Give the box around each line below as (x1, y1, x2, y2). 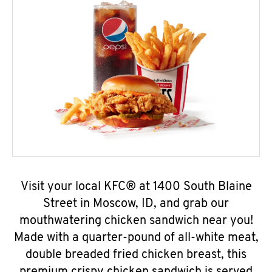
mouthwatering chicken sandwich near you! (19, 215, 253, 227)
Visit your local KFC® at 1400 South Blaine (20, 181, 252, 193)
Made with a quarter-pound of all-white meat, (13, 232, 259, 244)
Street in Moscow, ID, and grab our (43, 198, 229, 210)
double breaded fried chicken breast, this (25, 249, 246, 261)
